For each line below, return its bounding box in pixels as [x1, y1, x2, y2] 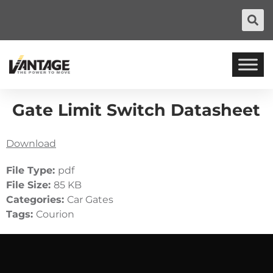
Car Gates [67, 194, 113, 205]
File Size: [6, 179, 54, 191]
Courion [36, 208, 74, 220]
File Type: [6, 165, 58, 176]
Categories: [6, 194, 67, 205]
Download [6, 138, 56, 149]
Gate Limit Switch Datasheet [12, 100, 260, 120]
